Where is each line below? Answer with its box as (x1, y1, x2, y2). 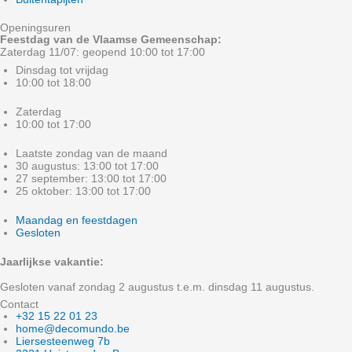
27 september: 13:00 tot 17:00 (16, 172, 167, 185)
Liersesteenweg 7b (16, 335, 110, 348)
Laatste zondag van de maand (16, 147, 167, 160)
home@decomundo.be (16, 322, 130, 335)
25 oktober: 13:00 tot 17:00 (16, 185, 151, 198)
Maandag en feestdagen (16, 214, 137, 227)
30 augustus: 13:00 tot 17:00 (16, 159, 159, 173)
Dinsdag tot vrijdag (16, 64, 108, 77)
